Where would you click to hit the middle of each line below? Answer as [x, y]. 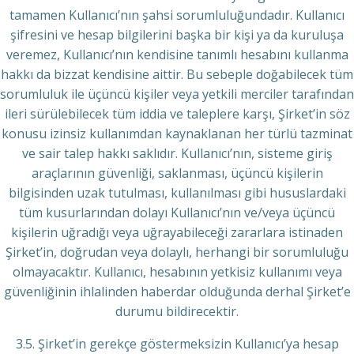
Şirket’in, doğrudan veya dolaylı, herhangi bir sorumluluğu [177, 252]
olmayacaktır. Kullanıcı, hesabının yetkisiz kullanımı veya [177, 272]
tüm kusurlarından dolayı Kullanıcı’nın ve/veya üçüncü [177, 213]
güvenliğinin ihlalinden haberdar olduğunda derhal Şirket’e [177, 292]
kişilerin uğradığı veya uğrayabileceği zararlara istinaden [177, 232]
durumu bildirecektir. [177, 311]
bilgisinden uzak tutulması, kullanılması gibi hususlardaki [177, 193]
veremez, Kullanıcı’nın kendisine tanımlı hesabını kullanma [177, 55]
